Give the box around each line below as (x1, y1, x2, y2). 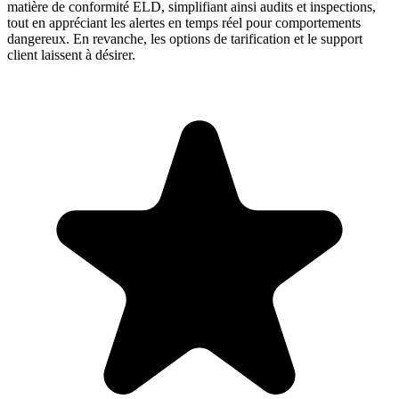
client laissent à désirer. (7, 46, 135, 62)
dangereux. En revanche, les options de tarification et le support (7, 30, 362, 46)
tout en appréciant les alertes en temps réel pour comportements (7, 14, 361, 30)
